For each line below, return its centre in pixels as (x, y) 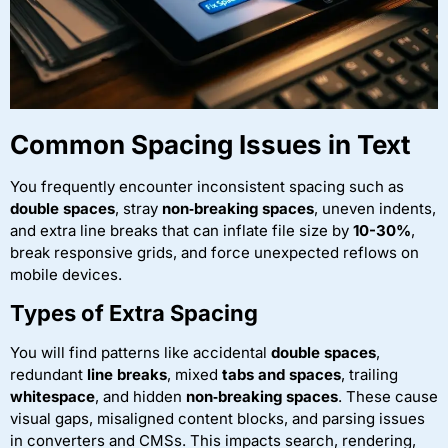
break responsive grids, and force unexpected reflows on (214, 252)
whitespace (52, 397)
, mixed (194, 375)
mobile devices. (66, 274)
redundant (48, 375)
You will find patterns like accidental (140, 353)
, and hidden (140, 397)
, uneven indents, (375, 208)
